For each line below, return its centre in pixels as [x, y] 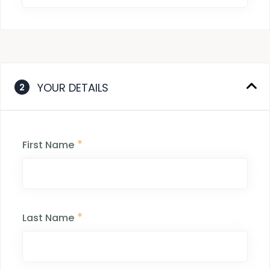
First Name [48, 145]
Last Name [48, 218]
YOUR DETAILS [73, 88]
